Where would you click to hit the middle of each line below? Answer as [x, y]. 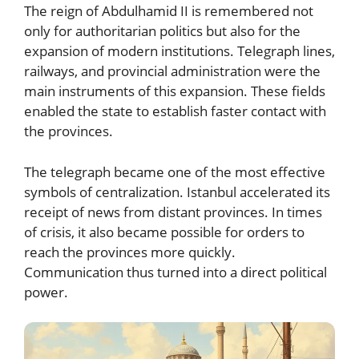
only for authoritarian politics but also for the [162, 31]
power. [46, 292]
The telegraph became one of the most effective [175, 171]
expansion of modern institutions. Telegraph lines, [179, 51]
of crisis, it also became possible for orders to [164, 232]
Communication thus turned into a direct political [175, 272]
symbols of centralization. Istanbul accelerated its [177, 192]
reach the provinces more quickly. [130, 252]
